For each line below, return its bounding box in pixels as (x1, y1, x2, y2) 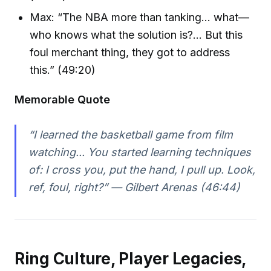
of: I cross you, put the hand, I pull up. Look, (28, 163, 255, 176)
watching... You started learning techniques (28, 145, 251, 158)
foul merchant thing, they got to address (30, 46, 230, 59)
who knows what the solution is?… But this (30, 28, 243, 42)
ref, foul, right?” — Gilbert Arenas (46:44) (28, 180, 240, 194)
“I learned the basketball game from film (28, 128, 233, 141)
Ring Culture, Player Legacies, (15, 249, 247, 269)
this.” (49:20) (30, 64, 96, 77)
